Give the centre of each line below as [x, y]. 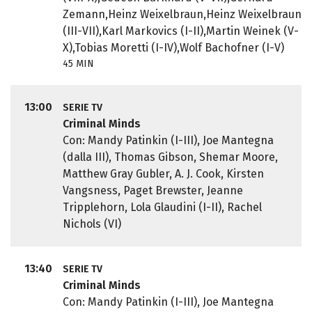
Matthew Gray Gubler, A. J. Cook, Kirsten [163, 174]
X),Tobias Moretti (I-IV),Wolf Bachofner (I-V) [173, 48]
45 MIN [78, 64]
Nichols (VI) [92, 224]
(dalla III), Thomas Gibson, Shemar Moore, [170, 157]
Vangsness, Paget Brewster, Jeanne [153, 191]
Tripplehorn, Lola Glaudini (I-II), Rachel [162, 208]
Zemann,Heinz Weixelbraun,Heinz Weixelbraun [182, 15]
